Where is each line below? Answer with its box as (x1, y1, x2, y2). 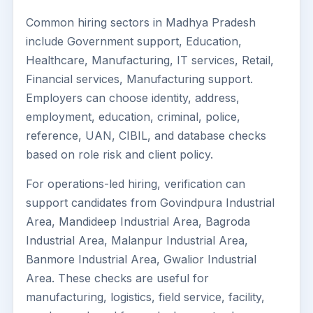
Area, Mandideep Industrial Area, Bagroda (26, 214, 250, 228)
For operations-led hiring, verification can (26, 177, 245, 191)
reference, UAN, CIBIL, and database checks (26, 129, 266, 143)
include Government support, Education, (26, 34, 242, 48)
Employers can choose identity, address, (26, 91, 240, 105)
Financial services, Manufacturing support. (26, 72, 253, 86)
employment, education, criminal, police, (26, 110, 240, 124)
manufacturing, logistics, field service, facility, (26, 290, 265, 304)
